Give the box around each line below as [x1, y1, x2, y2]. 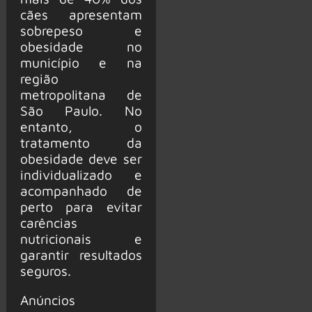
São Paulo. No [19, 102, 142, 118]
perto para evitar [19, 198, 142, 214]
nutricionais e [19, 230, 142, 247]
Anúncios [19, 291, 75, 308]
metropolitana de [19, 86, 142, 102]
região [19, 70, 58, 86]
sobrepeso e [19, 22, 142, 38]
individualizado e [19, 166, 142, 182]
